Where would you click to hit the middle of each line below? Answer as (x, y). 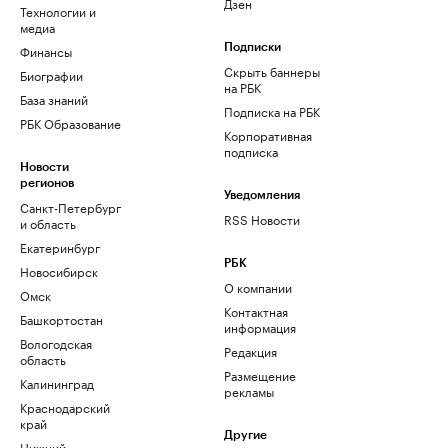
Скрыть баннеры (272, 71)
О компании (258, 287)
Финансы (46, 51)
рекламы (249, 391)
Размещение (260, 375)
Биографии (51, 75)
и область (48, 223)
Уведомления (262, 195)
